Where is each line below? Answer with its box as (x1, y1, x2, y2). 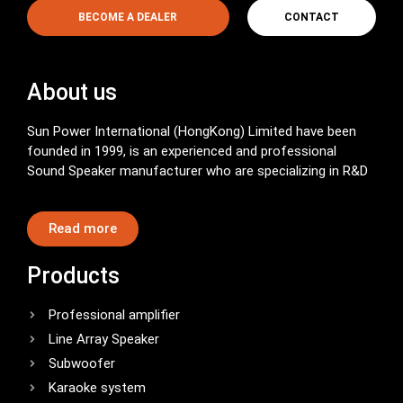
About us (27, 78, 117, 105)
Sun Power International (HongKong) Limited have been (27, 122, 356, 139)
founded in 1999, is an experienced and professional (27, 142, 336, 159)
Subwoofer (49, 355, 115, 372)
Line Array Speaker (49, 331, 159, 348)
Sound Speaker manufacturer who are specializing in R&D (27, 162, 368, 179)
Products (27, 263, 120, 290)
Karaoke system (49, 380, 146, 397)
